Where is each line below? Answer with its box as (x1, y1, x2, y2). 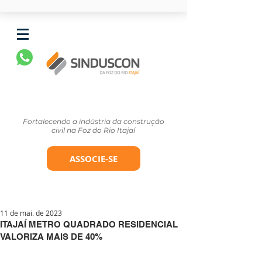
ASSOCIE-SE (70, 152, 118, 165)
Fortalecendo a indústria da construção (22, 117, 164, 126)
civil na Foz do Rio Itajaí (51, 126, 135, 135)
